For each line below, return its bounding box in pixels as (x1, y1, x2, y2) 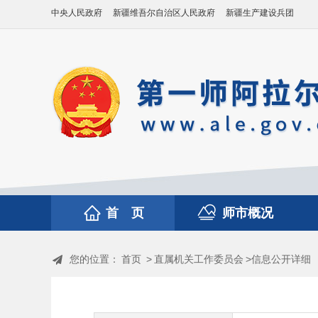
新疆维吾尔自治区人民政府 (113, 8, 215, 18)
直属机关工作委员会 (154, 253, 243, 265)
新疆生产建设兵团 (226, 8, 294, 18)
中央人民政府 (51, 8, 102, 18)
